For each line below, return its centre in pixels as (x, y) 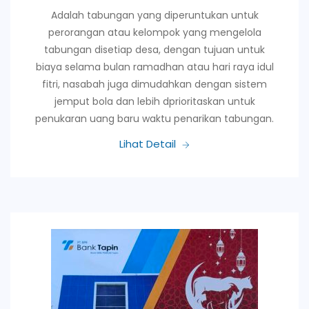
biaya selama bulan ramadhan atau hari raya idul (154, 67)
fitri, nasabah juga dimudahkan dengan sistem (154, 84)
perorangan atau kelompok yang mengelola (154, 32)
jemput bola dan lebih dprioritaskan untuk (154, 101)
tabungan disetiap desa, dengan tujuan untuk (154, 49)
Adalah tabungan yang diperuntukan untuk (154, 15)
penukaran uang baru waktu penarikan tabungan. (154, 118)
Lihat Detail (148, 143)
